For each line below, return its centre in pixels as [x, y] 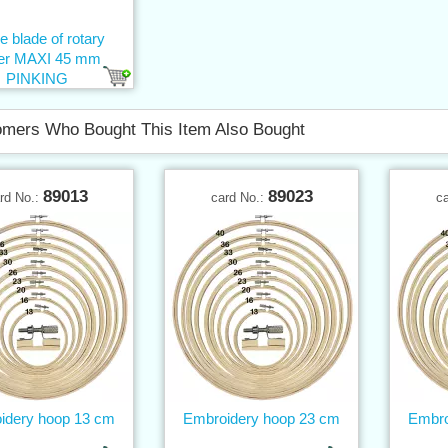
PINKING [36, 78]
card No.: [239, 197]
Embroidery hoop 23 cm [261, 418]
